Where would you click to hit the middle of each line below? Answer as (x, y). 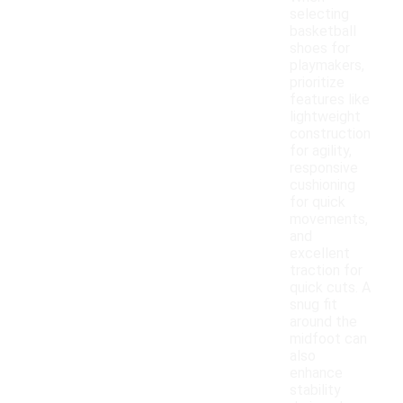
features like (330, 100)
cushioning (322, 185)
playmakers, (327, 66)
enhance (316, 373)
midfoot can (328, 339)
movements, (329, 219)
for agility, (321, 151)
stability (315, 390)
